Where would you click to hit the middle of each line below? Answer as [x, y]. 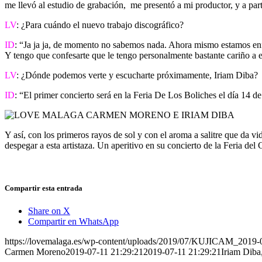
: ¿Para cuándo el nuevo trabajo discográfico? [100, 25]
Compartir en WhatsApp [73, 222]
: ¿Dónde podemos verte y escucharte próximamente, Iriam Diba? [137, 75]
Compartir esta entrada [44, 188]
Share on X [49, 211]
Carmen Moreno [35, 252]
